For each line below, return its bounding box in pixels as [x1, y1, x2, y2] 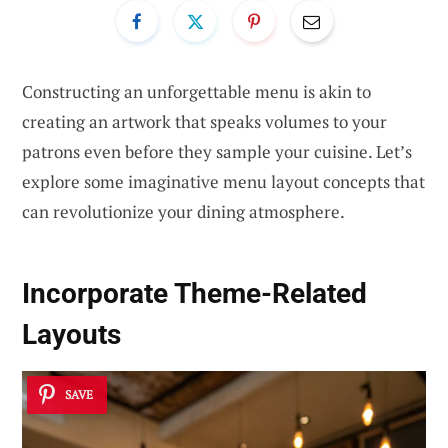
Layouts [22, 318, 121, 352]
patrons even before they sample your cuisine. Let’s [22, 139, 412, 163]
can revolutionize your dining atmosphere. [22, 199, 345, 223]
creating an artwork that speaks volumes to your [22, 109, 387, 133]
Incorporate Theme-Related [22, 277, 367, 311]
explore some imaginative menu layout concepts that [22, 169, 425, 193]
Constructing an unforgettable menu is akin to [22, 79, 371, 103]
